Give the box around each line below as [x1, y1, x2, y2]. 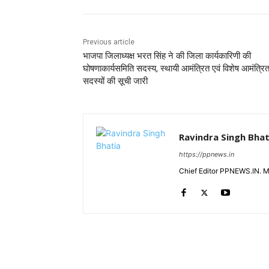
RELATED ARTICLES [90, 247, 165, 257]
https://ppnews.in [179, 150, 234, 159]
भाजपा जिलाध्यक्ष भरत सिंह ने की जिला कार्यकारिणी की [83, 50, 251, 62]
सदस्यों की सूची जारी [83, 76, 148, 87]
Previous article [83, 38, 134, 47]
